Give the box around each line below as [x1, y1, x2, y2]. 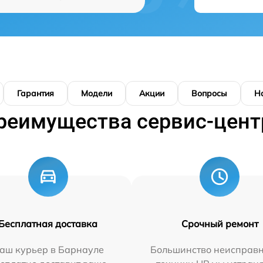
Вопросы [191, 88, 227, 99]
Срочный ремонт [181, 218, 258, 230]
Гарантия [17, 88, 54, 99]
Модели [81, 88, 112, 99]
